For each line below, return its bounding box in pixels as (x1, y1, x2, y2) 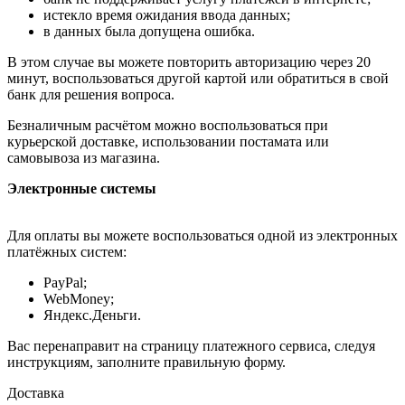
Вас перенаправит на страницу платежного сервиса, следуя (7, 337, 375, 353)
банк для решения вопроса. (7, 86, 174, 102)
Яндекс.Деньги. (43, 306, 141, 323)
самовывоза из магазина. (7, 149, 160, 165)
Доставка (7, 384, 64, 400)
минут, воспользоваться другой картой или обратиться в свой (7, 70, 389, 86)
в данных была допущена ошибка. (43, 23, 255, 39)
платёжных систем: (7, 243, 127, 259)
